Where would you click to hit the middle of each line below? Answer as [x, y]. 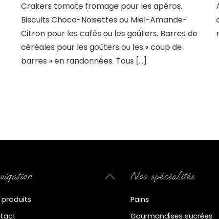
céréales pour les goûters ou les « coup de [102, 47]
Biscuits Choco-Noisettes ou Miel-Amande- [104, 20]
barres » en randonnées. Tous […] [84, 61]
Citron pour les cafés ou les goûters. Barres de [109, 33]
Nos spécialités [163, 176]
